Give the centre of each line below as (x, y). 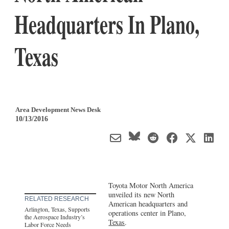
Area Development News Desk (58, 109)
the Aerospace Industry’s (55, 216)
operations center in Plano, (147, 213)
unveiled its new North (142, 194)
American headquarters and (148, 203)
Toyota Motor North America (151, 185)
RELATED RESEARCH (57, 199)
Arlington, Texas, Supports (57, 209)
